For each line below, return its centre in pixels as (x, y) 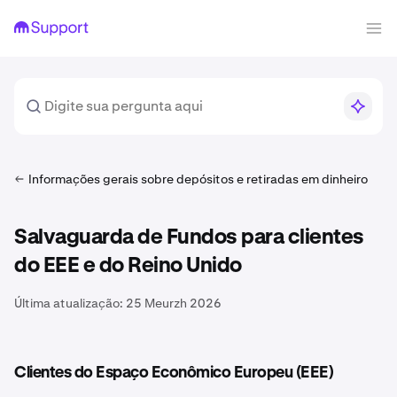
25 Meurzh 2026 (174, 303)
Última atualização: (69, 303)
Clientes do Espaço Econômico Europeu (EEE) (174, 373)
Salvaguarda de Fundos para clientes (189, 237)
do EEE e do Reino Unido (128, 266)
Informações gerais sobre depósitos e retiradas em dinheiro (198, 179)
